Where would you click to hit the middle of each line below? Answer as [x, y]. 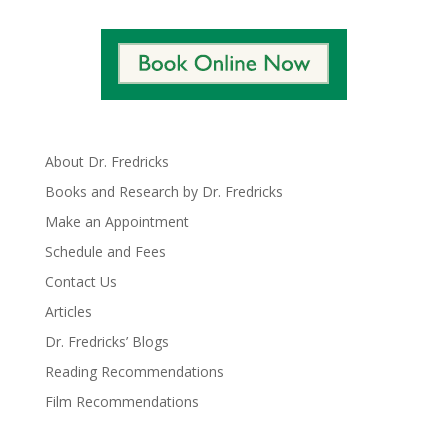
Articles [68, 312]
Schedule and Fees [105, 252]
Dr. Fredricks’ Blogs [106, 342]
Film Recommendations [121, 402]
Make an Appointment [116, 222]
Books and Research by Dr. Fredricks [163, 192]
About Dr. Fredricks [106, 162]
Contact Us [80, 282]
